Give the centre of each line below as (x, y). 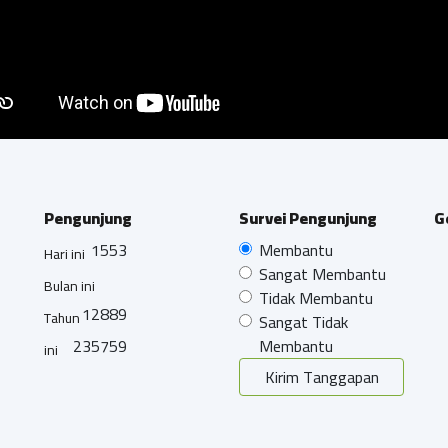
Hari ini (64, 253)
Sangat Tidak (303, 321)
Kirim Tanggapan (321, 376)
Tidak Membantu (316, 297)
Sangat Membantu (322, 273)
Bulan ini (69, 285)
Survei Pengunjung (308, 217)
